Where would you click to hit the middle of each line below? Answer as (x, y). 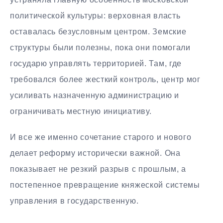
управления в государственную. (74, 201)
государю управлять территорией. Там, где (96, 63)
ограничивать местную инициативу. (81, 111)
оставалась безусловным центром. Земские (98, 31)
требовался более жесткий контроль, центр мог (105, 79)
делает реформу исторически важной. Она (95, 153)
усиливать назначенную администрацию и (95, 95)
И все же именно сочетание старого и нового (101, 137)
